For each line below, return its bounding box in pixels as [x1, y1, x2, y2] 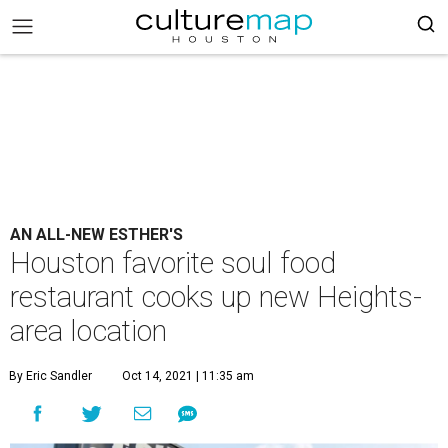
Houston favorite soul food [10, 246, 336, 280]
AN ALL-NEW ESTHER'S [10, 225, 183, 244]
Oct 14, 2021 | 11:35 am [122, 369, 254, 383]
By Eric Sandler [9, 369, 92, 383]
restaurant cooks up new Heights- [10, 280, 422, 314]
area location [10, 314, 167, 348]
